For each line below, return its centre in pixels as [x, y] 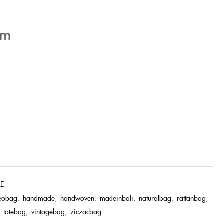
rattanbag [191, 198]
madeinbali [116, 198]
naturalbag [155, 198]
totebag [15, 211]
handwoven [77, 198]
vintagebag [48, 211]
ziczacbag [86, 211]
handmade [39, 198]
